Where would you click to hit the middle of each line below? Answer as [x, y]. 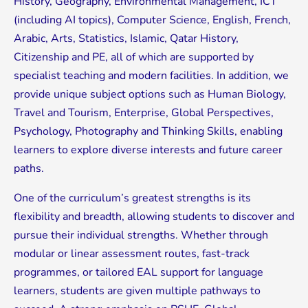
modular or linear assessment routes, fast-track [132, 253]
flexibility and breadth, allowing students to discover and [154, 216]
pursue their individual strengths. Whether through [141, 235]
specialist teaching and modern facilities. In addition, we [151, 75]
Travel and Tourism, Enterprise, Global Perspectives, [144, 112]
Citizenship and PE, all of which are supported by [134, 57]
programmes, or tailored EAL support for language [139, 272]
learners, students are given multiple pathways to [137, 290]
